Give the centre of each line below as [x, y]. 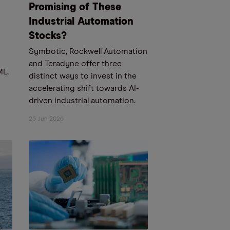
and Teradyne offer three [75, 64]
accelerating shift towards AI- [84, 89]
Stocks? [48, 36]
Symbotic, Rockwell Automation [88, 52]
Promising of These [75, 7]
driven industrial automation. [82, 101]
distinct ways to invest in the [83, 76]
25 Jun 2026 [46, 119]
